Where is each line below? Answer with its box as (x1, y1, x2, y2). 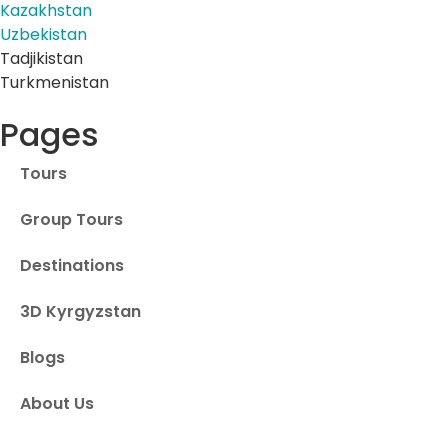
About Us (20, 391, 94, 415)
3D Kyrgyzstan (20, 299, 141, 323)
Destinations (20, 253, 124, 277)
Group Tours (20, 207, 123, 231)
